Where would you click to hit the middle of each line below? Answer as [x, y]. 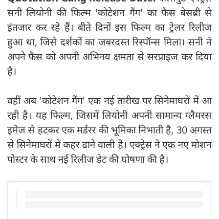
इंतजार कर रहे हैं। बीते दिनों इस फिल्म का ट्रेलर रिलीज [109, 27]
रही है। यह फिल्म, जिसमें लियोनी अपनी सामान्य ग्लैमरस [109, 115]
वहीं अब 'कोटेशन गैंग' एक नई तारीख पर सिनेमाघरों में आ [109, 100]
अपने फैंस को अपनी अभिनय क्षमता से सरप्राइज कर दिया [109, 56]
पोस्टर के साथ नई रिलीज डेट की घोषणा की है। [88, 159]
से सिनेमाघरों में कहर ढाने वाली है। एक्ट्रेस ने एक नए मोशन [109, 144]
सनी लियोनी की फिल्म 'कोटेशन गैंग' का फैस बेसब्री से [109, 12]
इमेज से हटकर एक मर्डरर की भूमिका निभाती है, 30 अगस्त [109, 130]
